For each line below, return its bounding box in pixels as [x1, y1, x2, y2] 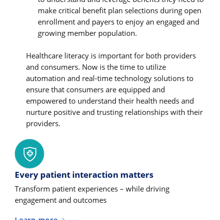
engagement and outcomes [15, 195, 107, 205]
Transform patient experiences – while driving [15, 184, 169, 194]
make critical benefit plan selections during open [37, 5, 201, 15]
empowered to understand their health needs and [26, 95, 194, 106]
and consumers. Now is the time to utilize [26, 61, 166, 72]
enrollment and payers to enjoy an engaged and [37, 16, 199, 27]
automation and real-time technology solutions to [26, 73, 194, 83]
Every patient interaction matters [15, 168, 153, 180]
